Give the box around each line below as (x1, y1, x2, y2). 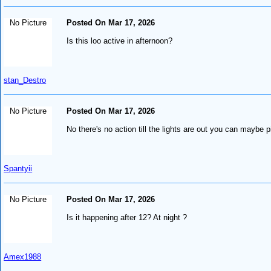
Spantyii (4, 163, 33, 173)
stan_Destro (4, 75, 47, 85)
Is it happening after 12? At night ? (67, 212, 188, 222)
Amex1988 (4, 252, 42, 261)
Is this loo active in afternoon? (67, 36, 173, 45)
